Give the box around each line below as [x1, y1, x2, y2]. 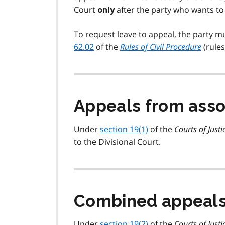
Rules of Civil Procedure [120, 41, 201, 52]
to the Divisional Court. [74, 136, 161, 147]
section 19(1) [100, 123, 148, 135]
